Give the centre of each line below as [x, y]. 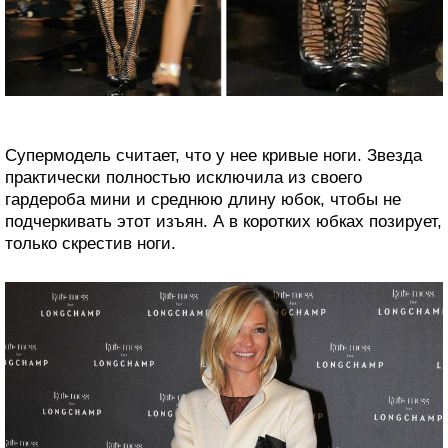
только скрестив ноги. [90, 243]
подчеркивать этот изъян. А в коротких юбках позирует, [223, 221]
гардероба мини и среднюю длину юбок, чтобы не [203, 199]
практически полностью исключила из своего [183, 177]
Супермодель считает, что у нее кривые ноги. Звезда [213, 155]
